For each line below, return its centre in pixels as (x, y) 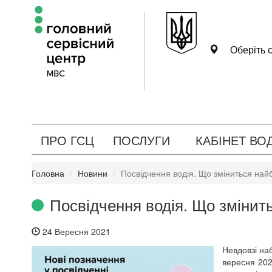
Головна (48, 173)
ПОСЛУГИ (141, 140)
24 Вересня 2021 (75, 231)
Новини (93, 173)
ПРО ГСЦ (67, 140)
